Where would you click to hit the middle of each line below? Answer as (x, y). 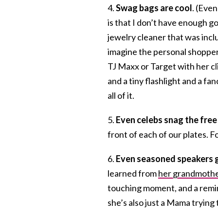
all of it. (121, 95)
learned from (133, 173)
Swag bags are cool (154, 8)
